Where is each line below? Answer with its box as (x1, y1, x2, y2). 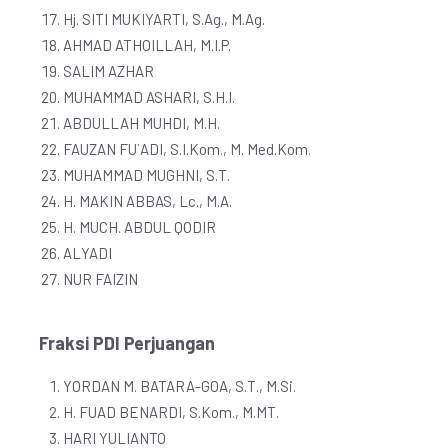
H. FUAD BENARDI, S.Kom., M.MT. (63, 403, 279, 421)
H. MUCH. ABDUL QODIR (63, 218, 216, 236)
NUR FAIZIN (63, 270, 138, 288)
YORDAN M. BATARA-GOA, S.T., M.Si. (63, 377, 296, 395)
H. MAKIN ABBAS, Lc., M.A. (63, 192, 232, 210)
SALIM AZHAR (63, 62, 154, 80)
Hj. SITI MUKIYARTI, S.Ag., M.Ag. (63, 10, 265, 28)
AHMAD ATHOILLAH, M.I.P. (63, 36, 231, 54)
